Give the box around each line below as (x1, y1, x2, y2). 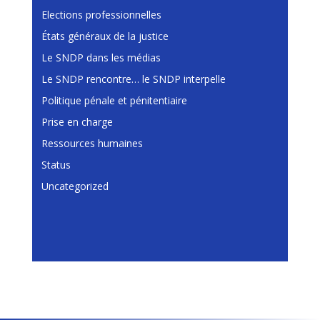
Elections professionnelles (41, 7, 161, 21)
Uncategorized (41, 179, 109, 193)
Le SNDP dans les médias (41, 50, 161, 64)
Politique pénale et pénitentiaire (41, 93, 187, 107)
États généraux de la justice (41, 29, 169, 43)
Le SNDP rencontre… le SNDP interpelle (41, 71, 226, 86)
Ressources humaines (41, 136, 143, 150)
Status (41, 157, 71, 171)
